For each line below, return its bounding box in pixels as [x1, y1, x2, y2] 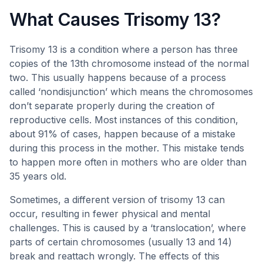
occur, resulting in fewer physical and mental [9, 208, 210, 220]
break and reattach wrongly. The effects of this [9, 250, 220, 262]
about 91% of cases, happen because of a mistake [9, 128, 235, 140]
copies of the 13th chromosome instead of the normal [9, 58, 249, 69]
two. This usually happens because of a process [9, 72, 226, 83]
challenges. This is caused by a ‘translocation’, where [9, 222, 246, 234]
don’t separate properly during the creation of [9, 100, 215, 112]
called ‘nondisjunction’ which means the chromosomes [9, 86, 253, 97]
